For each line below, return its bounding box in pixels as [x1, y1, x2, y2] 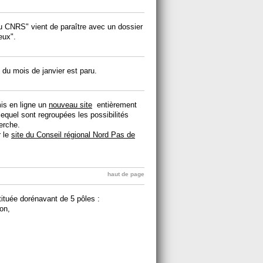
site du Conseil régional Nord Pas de [11, 130, 135, 139]
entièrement [92, 100, 137, 109]
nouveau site [49, 100, 92, 109]
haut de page [107, 170, 144, 177]
